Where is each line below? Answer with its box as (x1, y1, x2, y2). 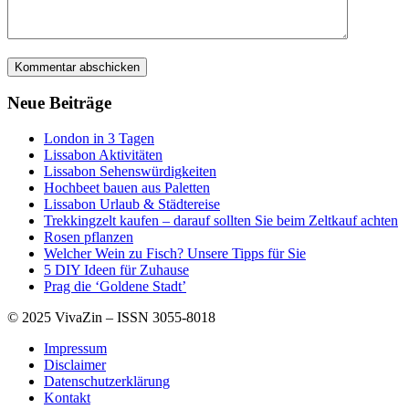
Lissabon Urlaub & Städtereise (44, 196, 220, 213)
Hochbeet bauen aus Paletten (44, 180, 210, 196)
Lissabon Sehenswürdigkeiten (44, 163, 216, 180)
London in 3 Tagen (44, 131, 154, 147)
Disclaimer (44, 357, 106, 373)
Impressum (44, 341, 107, 357)
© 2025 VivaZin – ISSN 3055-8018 (7, 309, 215, 326)
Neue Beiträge (7, 93, 111, 113)
